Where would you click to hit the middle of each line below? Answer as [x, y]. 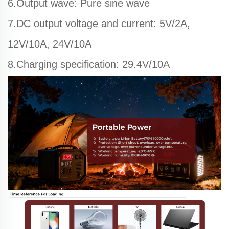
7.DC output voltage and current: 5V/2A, [99, 24]
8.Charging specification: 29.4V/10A [89, 64]
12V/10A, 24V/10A [50, 44]
